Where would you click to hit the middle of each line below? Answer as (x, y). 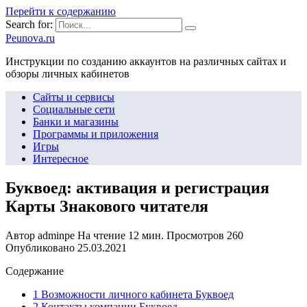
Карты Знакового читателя (107, 206)
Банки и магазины (76, 122)
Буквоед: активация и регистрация (137, 187)
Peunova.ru (30, 38)
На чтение (101, 235)
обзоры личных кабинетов (67, 74)
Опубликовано (40, 247)
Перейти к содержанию (61, 11)
